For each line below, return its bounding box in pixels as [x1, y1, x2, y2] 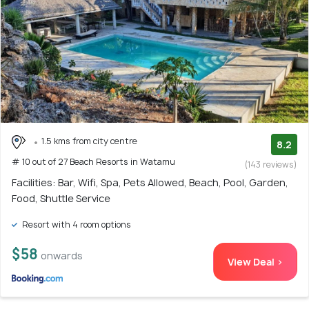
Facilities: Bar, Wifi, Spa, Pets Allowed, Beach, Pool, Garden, [12, 176, 288, 190]
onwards [41, 249, 83, 263]
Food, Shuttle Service [12, 192, 110, 206]
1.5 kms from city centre [41, 135, 137, 148]
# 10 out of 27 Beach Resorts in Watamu [12, 156, 175, 168]
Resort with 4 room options [20, 219, 131, 231]
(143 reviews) [245, 159, 297, 171]
